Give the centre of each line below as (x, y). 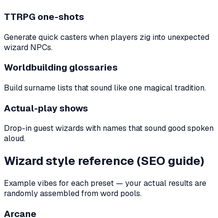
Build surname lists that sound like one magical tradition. (105, 88)
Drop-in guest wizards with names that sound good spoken (109, 128)
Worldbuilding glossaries (61, 68)
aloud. (15, 139)
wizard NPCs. (28, 47)
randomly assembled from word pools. (73, 194)
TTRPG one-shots (44, 17)
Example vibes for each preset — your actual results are (105, 183)
